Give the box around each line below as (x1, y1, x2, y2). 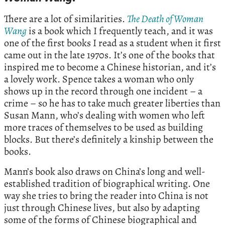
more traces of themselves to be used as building (4, 120, 203, 134)
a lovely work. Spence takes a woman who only (4, 72, 194, 86)
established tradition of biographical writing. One (4, 176, 210, 190)
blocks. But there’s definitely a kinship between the (4, 132, 213, 146)
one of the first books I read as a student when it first (4, 36, 221, 50)
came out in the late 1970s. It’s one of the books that (4, 48, 215, 62)
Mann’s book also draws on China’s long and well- (4, 164, 205, 178)
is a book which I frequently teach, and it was (27, 24, 213, 38)
